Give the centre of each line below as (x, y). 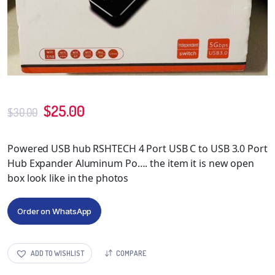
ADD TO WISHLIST (57, 253)
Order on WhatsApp (55, 211)
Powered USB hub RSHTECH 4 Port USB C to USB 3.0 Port (137, 149)
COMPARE (131, 253)
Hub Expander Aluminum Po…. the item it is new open (131, 164)
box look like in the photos (68, 178)
